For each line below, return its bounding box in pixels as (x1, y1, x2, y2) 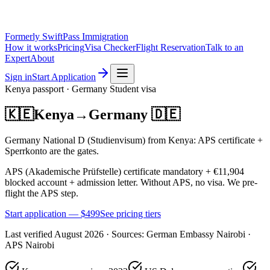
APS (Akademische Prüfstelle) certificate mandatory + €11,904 (5, 166, 244, 177)
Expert (5, 53, 30, 63)
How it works (5, 42, 57, 52)
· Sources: (104, 228, 146, 239)
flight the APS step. (5, 187, 78, 198)
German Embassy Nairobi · (146, 228, 251, 239)
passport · (30, 84, 72, 94)
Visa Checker (84, 42, 136, 52)
